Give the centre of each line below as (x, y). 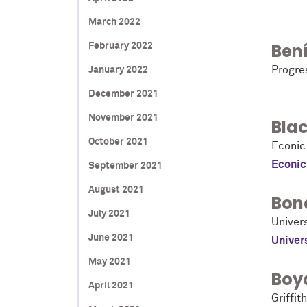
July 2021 (109, 213)
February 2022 (120, 46)
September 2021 (125, 165)
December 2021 (123, 94)
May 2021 (109, 261)
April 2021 (111, 285)
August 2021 (116, 189)
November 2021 (123, 118)
